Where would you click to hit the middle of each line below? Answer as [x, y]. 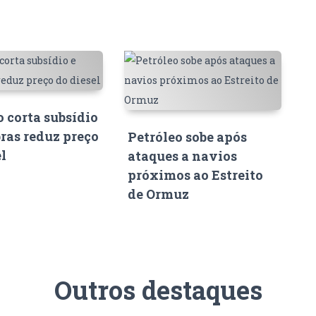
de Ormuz [158, 194]
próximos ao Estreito [195, 175]
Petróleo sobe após [187, 136]
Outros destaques [158, 290]
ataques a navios [182, 156]
